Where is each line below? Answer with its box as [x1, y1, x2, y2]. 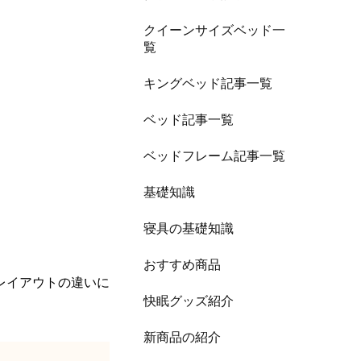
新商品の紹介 [143, 330, 222, 344]
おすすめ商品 [143, 257, 222, 272]
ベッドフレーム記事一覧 [143, 148, 286, 163]
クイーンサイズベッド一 [143, 23, 286, 37]
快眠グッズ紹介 [143, 293, 234, 308]
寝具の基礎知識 [143, 221, 234, 235]
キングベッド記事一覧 [143, 76, 273, 90]
